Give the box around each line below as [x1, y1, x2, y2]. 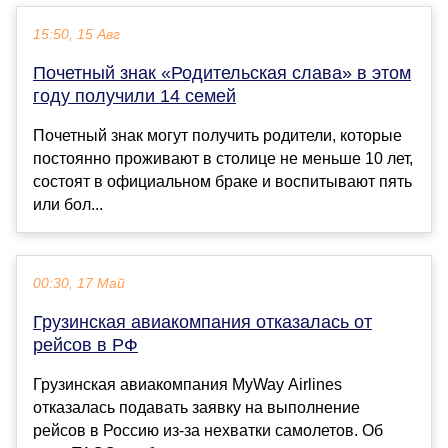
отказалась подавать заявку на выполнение [33, 398, 360, 416]
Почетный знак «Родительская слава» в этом [33, 62, 411, 83]
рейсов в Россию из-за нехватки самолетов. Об [33, 421, 383, 439]
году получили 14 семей [33, 85, 236, 106]
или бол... [33, 195, 103, 213]
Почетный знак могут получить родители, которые [33, 126, 402, 144]
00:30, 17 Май [33, 275, 125, 291]
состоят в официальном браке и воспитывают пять [33, 172, 412, 190]
